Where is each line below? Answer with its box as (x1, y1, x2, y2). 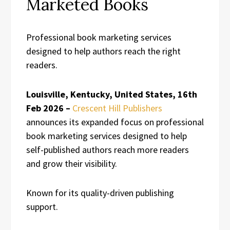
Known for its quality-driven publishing (26, 186, 174, 199)
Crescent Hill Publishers (72, 102, 162, 114)
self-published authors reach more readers (26, 143, 189, 156)
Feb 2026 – (26, 102, 72, 114)
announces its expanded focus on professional (26, 116, 204, 128)
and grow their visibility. (26, 157, 119, 169)
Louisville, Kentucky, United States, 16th (26, 88, 197, 100)
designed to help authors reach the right (26, 45, 181, 57)
